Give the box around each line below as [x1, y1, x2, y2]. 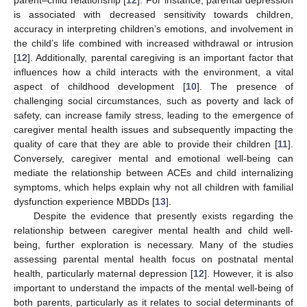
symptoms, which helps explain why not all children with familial [14, 181, 293, 193]
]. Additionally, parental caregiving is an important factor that [27, 51, 293, 63]
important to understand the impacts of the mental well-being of [14, 282, 293, 293]
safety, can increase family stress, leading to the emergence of [14, 109, 293, 121]
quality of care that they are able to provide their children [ [14, 138, 278, 149]
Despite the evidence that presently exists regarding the [33, 210, 293, 221]
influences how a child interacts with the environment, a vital [14, 66, 293, 77]
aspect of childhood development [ [14, 80, 186, 92]
